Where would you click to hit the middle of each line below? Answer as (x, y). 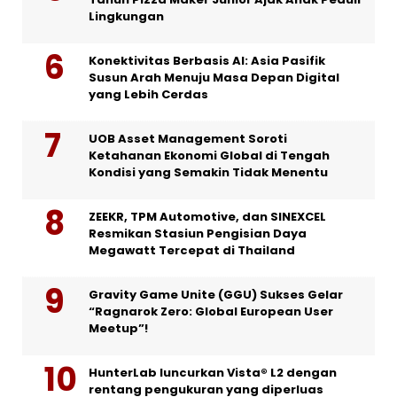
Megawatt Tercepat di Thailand (192, 251)
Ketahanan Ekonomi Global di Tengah (209, 156)
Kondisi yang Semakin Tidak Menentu (208, 173)
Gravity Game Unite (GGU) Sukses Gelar (216, 295)
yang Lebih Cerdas (148, 95)
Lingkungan (126, 17)
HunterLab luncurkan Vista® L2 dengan (213, 373)
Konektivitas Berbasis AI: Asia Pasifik (207, 61)
